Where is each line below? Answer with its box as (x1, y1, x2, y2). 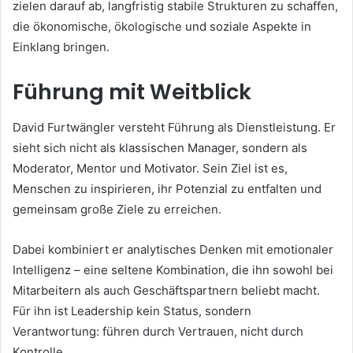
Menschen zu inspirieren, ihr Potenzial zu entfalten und (13, 180, 321, 196)
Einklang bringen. (13, 39, 110, 55)
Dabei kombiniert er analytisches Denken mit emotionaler (13, 241, 333, 257)
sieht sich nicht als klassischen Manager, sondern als (13, 139, 307, 155)
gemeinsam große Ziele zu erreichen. (13, 201, 221, 217)
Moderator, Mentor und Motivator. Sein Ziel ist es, (13, 160, 288, 176)
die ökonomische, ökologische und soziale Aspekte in (13, 19, 311, 35)
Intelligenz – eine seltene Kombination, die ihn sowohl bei (13, 262, 333, 277)
